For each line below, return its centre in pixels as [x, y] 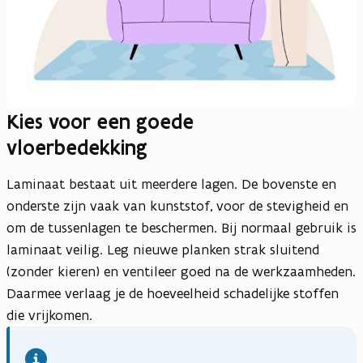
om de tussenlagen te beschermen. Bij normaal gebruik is [181, 227]
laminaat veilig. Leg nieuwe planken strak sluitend [163, 249]
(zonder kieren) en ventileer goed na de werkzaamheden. [181, 271]
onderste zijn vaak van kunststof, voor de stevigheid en [177, 205]
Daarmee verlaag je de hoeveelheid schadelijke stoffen [173, 293]
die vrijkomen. [49, 315]
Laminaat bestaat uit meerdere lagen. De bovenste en [171, 184]
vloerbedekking [77, 147]
